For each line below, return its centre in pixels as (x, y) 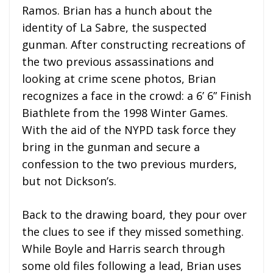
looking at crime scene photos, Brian (119, 79)
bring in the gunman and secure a (111, 147)
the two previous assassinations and (118, 62)
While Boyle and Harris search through (123, 249)
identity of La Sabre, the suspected (114, 27)
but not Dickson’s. (69, 181)
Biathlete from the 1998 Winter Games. (125, 113)
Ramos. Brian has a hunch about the (117, 10)
